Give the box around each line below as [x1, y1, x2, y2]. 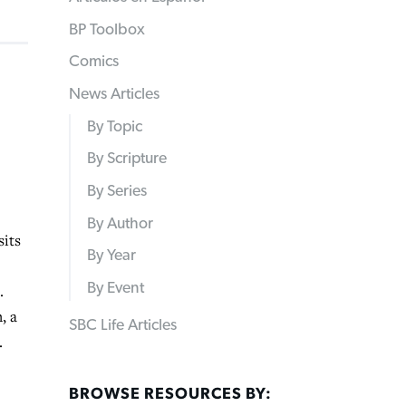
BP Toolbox [69, 21, 145, 38]
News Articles [69, 86, 159, 103]
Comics [69, 53, 119, 71]
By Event [86, 280, 144, 297]
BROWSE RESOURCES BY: [69, 385, 272, 402]
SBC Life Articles [69, 317, 177, 334]
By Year [86, 247, 136, 265]
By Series [86, 183, 147, 200]
